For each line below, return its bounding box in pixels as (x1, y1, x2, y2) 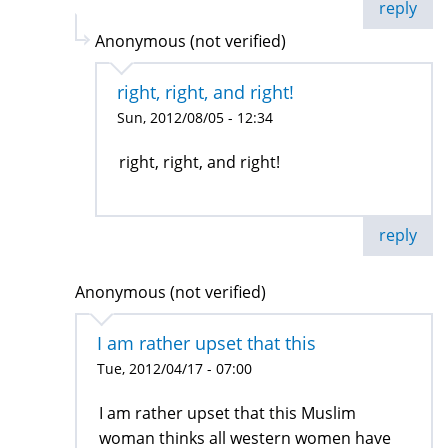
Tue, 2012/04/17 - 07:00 (97, 359, 252, 379)
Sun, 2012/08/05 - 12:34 (117, 108, 273, 128)
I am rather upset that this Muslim (99, 402, 356, 425)
